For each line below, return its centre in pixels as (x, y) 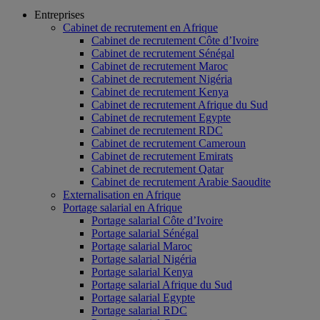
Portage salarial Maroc (142, 246)
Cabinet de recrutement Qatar (157, 169)
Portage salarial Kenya (142, 272)
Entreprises (59, 15)
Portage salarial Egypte (143, 297)
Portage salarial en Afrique (122, 207)
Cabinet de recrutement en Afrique (140, 27)
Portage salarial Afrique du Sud (162, 285)
